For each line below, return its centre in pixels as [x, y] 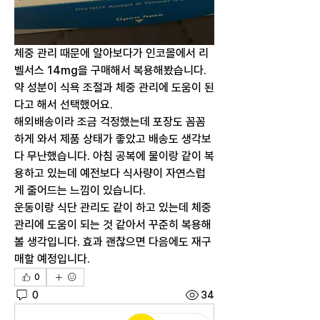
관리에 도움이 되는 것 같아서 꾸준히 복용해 [113, 225]
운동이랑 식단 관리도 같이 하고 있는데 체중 [113, 208]
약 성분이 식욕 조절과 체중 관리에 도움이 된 [114, 88]
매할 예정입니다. [52, 259]
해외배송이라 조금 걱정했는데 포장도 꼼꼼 [110, 122]
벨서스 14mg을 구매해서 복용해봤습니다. [110, 71]
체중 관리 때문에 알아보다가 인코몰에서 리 [111, 54]
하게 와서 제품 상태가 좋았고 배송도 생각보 [113, 139]
